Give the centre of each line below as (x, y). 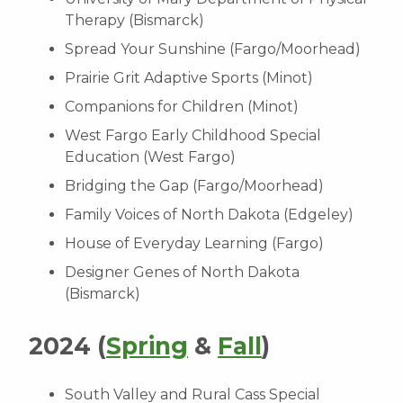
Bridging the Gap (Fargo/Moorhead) (194, 186)
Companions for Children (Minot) (182, 107)
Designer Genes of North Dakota (182, 272)
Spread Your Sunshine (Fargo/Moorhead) (213, 49)
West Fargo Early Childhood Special (193, 135)
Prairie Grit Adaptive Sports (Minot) (189, 78)
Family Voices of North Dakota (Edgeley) (209, 215)
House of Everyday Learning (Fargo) (194, 243)
